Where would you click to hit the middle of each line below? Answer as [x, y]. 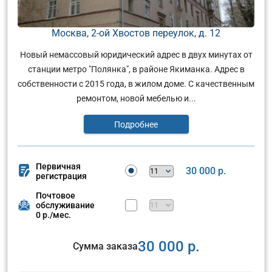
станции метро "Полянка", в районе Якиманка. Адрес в [136, 69]
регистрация [61, 176]
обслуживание [65, 205]
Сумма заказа [105, 246]
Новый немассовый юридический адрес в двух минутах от [136, 54]
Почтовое [56, 195]
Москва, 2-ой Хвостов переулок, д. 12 [136, 33]
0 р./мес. [53, 215]
